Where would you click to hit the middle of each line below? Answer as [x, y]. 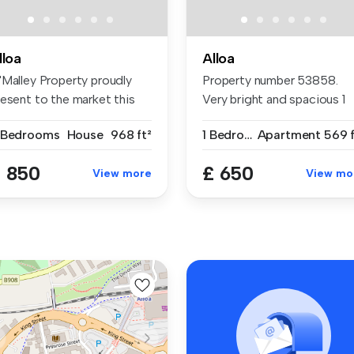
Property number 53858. [270, 80]
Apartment [289, 134]
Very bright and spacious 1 [274, 99]
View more [122, 173]
